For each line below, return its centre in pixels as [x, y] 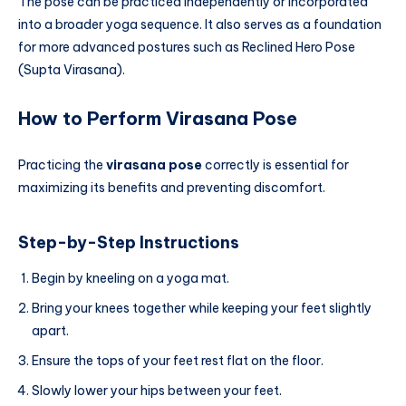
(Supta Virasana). [72, 69]
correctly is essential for [275, 165]
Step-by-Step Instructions [129, 242]
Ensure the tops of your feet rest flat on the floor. [178, 361]
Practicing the [62, 165]
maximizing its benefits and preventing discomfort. [172, 188]
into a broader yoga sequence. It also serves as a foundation [200, 24]
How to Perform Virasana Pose [158, 118]
